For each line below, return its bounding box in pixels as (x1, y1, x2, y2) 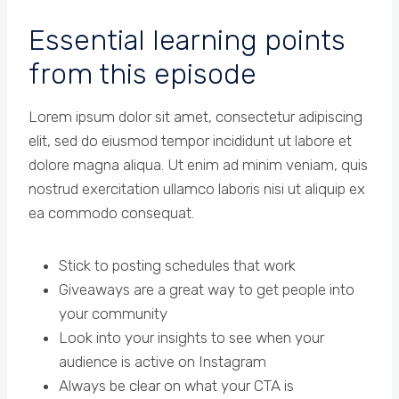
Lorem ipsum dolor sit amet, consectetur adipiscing (28, 107, 362, 126)
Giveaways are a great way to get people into (59, 280, 354, 298)
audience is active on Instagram (59, 352, 266, 370)
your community (59, 304, 167, 322)
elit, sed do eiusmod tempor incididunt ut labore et (28, 131, 352, 150)
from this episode (28, 56, 256, 91)
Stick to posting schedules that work (59, 256, 296, 274)
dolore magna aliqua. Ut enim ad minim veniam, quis (28, 155, 368, 174)
